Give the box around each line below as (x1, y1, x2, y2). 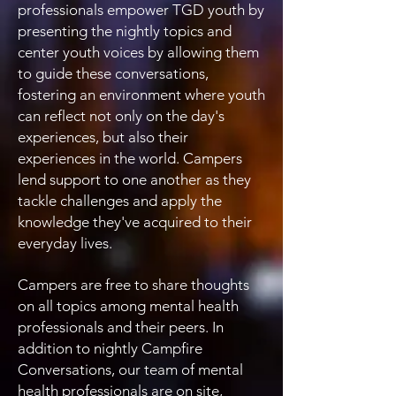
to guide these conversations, (18, 65, 209, 82)
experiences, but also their (18, 128, 188, 146)
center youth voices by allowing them (18, 43, 259, 61)
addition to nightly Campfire (18, 339, 202, 357)
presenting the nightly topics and (18, 22, 232, 40)
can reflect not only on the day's (18, 107, 225, 125)
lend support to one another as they (18, 171, 251, 188)
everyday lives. (18, 234, 112, 252)
